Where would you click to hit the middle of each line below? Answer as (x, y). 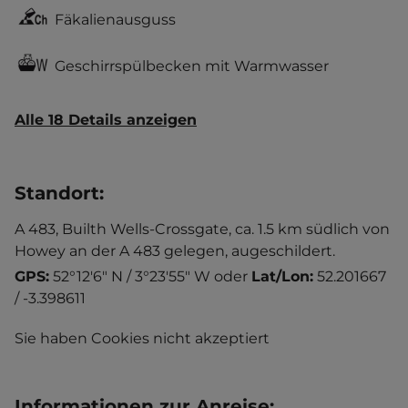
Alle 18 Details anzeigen (106, 120)
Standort (57, 193)
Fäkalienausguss (115, 19)
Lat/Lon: (282, 276)
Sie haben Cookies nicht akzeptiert (142, 338)
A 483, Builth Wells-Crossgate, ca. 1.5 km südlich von (202, 229)
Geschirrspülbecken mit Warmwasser (192, 66)
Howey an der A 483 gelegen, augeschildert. (175, 251)
